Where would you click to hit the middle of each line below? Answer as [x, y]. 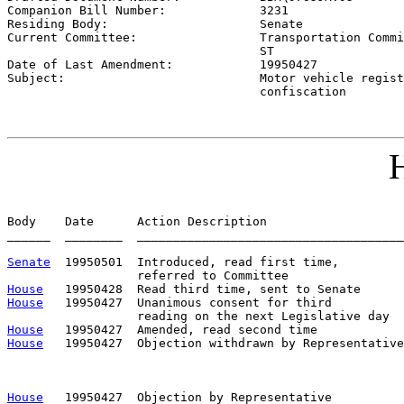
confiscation [177, 91]
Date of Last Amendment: [133, 64]
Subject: [133, 78]
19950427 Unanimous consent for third [188, 302]
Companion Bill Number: [133, 10]
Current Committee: [133, 37]
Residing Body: [133, 23]
